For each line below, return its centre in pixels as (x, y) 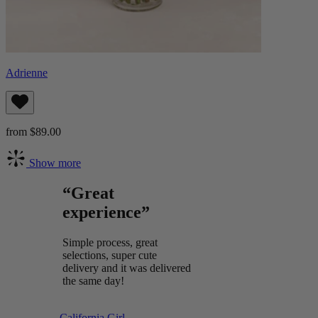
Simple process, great (110, 242)
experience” (106, 212)
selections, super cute (110, 255)
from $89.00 (33, 131)
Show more (54, 163)
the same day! (93, 280)
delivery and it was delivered (127, 268)
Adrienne (27, 72)
